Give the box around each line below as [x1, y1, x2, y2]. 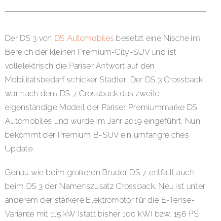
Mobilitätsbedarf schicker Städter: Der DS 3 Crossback [5, 75, 203, 85]
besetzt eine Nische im [114, 34, 201, 43]
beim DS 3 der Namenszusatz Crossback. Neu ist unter [5, 182, 206, 191]
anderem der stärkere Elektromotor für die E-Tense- [5, 195, 195, 205]
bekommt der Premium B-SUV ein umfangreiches [5, 130, 189, 140]
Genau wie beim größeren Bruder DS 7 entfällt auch [5, 168, 194, 178]
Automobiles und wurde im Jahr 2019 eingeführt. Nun [5, 116, 200, 126]
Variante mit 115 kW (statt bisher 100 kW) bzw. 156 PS [5, 209, 199, 219]
